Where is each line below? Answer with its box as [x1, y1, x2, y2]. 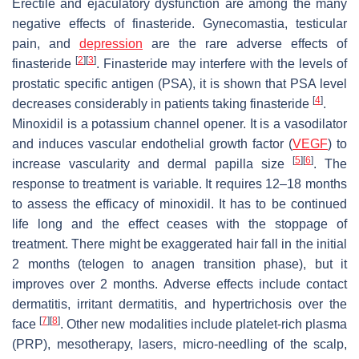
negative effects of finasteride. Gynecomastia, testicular [12, 16, 347, 30]
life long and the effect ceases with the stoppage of [12, 216, 347, 231]
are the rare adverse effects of [143, 36, 347, 50]
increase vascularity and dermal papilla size [12, 156, 292, 171]
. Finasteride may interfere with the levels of [96, 56, 347, 71]
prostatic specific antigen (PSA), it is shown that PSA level [12, 76, 347, 91]
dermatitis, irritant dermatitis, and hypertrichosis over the [12, 296, 347, 311]
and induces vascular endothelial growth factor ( [12, 136, 292, 151]
